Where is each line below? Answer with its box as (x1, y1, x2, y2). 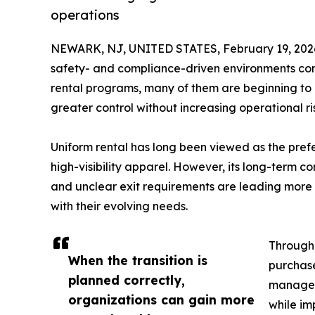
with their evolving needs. (51, 198, 188, 213)
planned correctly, (68, 271, 185, 288)
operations (51, 7, 120, 24)
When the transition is (68, 252, 207, 268)
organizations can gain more (68, 291, 255, 307)
